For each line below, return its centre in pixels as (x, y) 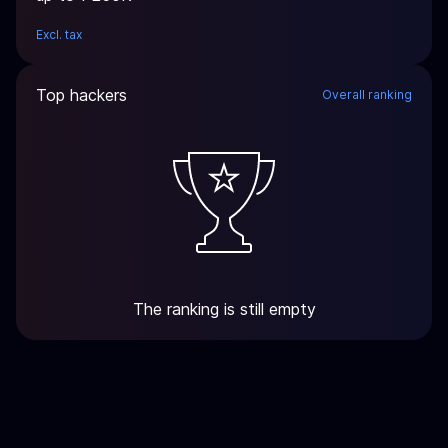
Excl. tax (59, 34)
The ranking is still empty (224, 309)
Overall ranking (367, 94)
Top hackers (81, 95)
